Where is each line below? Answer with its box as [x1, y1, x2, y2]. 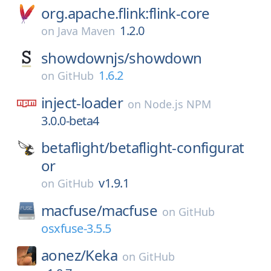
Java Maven [57, 24, 115, 38]
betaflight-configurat [109, 137, 244, 157]
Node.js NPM [144, 97, 212, 111]
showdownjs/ [41, 48, 129, 68]
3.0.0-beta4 [41, 113, 99, 129]
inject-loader [41, 93, 123, 113]
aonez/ [41, 245, 86, 265]
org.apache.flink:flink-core [41, 3, 210, 23]
